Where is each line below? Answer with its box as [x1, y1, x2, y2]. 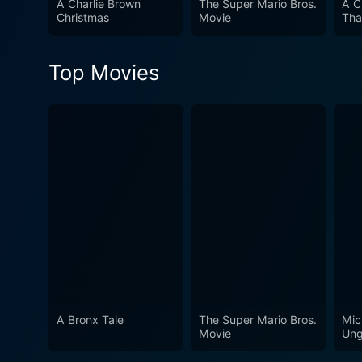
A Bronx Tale [57, 312, 124, 326]
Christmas [57, 11, 109, 25]
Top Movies [48, 60, 159, 86]
